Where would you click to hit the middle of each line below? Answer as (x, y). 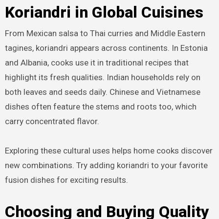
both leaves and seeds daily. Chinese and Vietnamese (102, 92)
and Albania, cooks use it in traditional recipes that (97, 62)
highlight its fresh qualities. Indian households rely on (102, 77)
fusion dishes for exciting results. (66, 180)
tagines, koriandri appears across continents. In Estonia (106, 48)
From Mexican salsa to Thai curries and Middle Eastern (105, 33)
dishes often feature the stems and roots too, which (100, 106)
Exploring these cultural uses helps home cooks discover (109, 150)
